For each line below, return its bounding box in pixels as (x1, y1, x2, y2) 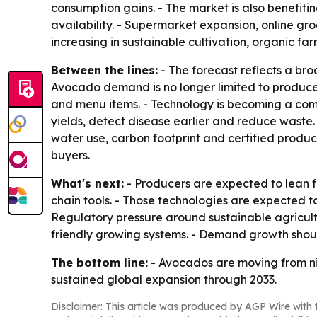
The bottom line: (51, 255, 148, 270)
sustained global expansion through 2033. (51, 272, 277, 287)
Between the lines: (51, 62, 158, 77)
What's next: (51, 175, 124, 190)
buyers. (51, 147, 90, 162)
